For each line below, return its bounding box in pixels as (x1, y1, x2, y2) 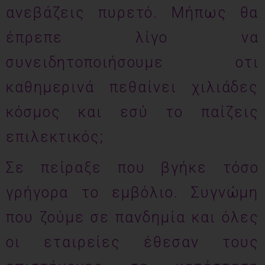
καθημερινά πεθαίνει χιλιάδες (6, 79, 259, 96)
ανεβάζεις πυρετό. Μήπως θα (6, 4, 259, 21)
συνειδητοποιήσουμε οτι (6, 54, 259, 71)
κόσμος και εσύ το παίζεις (6, 104, 259, 121)
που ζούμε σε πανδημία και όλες (6, 209, 259, 226)
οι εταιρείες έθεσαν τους (6, 234, 259, 251)
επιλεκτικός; (6, 128, 104, 146)
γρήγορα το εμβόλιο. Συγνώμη (6, 184, 259, 201)
